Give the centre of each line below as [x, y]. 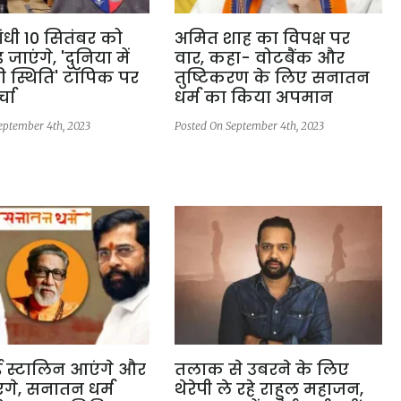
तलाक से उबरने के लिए [261, 370]
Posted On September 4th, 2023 [249, 125]
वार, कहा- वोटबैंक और [259, 57]
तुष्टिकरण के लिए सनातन [272, 77]
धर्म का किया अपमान [253, 97]
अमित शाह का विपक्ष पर [262, 38]
